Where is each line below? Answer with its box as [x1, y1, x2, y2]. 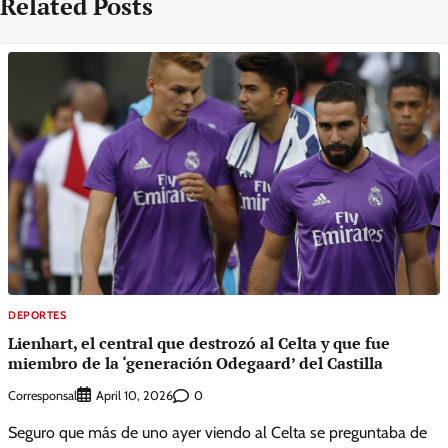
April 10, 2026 [96, 388, 173, 404]
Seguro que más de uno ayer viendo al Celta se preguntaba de [8, 423, 427, 443]
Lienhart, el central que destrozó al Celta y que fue [8, 331, 390, 354]
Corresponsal [8, 387, 77, 403]
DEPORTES [8, 307, 66, 322]
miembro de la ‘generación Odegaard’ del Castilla [8, 351, 383, 374]
